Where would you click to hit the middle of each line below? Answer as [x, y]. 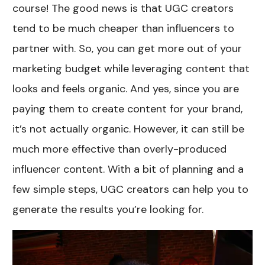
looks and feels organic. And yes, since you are [126, 89]
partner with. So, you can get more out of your [127, 49]
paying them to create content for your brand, [128, 109]
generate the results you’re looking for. [108, 210]
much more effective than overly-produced [120, 149]
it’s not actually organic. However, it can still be [129, 129]
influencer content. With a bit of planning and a [128, 169]
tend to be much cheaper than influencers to [124, 29]
